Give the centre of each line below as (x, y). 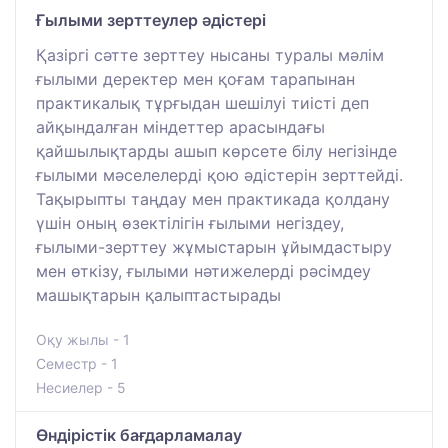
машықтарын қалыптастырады (158, 295)
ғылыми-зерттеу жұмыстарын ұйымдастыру (214, 247)
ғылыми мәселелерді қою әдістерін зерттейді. (219, 175)
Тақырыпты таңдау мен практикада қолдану (213, 199)
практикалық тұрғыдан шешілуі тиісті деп (202, 103)
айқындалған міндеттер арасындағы (180, 127)
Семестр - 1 (77, 364)
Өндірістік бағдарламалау (139, 435)
